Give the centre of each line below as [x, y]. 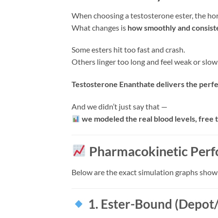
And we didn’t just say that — [119, 106]
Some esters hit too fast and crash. [128, 50]
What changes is [100, 27]
